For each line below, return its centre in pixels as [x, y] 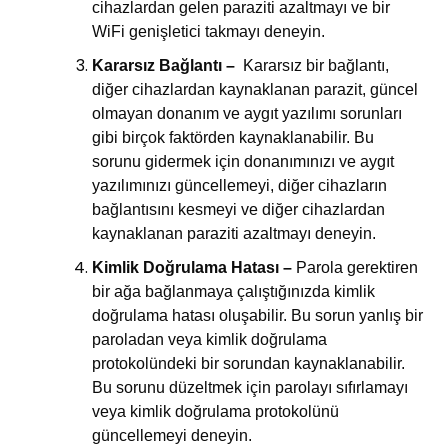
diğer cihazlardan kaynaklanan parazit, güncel [255, 89]
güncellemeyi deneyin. [172, 435]
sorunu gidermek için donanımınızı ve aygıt [243, 161]
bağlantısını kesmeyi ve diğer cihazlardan [239, 209]
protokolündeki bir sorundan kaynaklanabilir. [249, 363]
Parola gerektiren [355, 267]
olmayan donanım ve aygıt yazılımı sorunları [247, 113]
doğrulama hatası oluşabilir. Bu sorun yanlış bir [258, 315]
